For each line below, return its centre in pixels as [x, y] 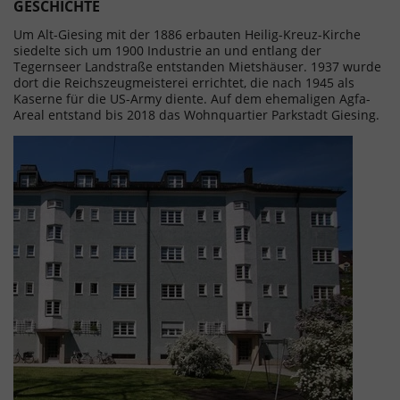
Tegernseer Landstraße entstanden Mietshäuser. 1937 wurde [197, 67]
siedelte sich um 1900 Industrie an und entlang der [167, 50]
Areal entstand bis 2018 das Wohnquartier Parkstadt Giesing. [196, 115]
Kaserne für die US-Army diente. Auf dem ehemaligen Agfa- [192, 99]
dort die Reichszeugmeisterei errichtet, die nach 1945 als [184, 83]
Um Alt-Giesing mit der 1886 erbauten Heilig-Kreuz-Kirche [187, 34]
